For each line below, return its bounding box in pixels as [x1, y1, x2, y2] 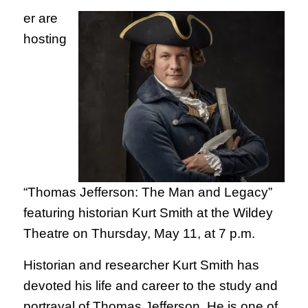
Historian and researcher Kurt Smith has [23, 258, 259, 272]
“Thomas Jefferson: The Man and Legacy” [23, 185, 272, 199]
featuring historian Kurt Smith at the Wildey [23, 206, 273, 220]
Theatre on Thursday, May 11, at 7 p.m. [23, 226, 255, 241]
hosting [23, 32, 67, 46]
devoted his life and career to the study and [23, 278, 278, 293]
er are [23, 11, 58, 25]
